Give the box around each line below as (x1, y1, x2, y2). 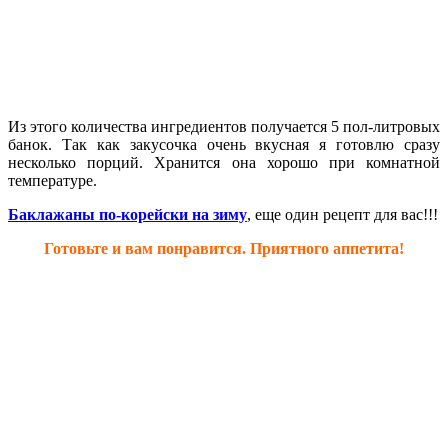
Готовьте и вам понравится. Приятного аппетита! (44, 239, 404, 257)
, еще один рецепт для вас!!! (247, 205, 438, 223)
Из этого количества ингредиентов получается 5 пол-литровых (8, 117, 440, 135)
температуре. (8, 171, 97, 189)
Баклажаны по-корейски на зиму (8, 205, 247, 223)
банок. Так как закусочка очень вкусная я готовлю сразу (8, 135, 440, 153)
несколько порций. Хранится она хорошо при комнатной (8, 153, 440, 171)
